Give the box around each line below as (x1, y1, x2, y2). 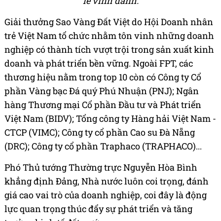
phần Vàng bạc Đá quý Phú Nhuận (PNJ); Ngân (4, 85, 199, 97)
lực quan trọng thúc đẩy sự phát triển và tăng (4, 203, 192, 215)
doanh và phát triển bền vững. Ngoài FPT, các (4, 57, 193, 70)
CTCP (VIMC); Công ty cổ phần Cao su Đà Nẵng (4, 126, 195, 139)
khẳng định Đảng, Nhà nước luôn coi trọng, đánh (4, 175, 209, 187)
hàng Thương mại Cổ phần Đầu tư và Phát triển (4, 99, 201, 111)
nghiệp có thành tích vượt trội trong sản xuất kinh (4, 43, 214, 56)
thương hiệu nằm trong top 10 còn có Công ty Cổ (4, 71, 201, 83)
